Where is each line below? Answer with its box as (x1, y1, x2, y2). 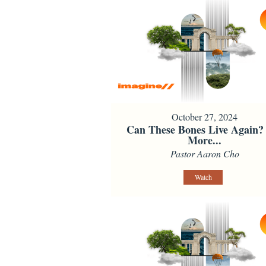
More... (188, 132, 222, 148)
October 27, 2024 (172, 110, 238, 123)
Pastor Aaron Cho (170, 147, 239, 160)
